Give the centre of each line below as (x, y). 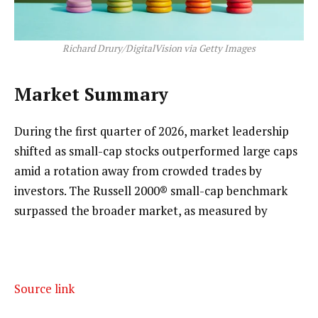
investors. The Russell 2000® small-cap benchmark (151, 190)
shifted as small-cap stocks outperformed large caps (156, 150)
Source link (44, 289)
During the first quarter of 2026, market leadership (152, 131)
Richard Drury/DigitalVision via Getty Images (159, 49)
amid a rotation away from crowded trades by (138, 170)
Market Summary (91, 94)
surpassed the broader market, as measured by (141, 210)
